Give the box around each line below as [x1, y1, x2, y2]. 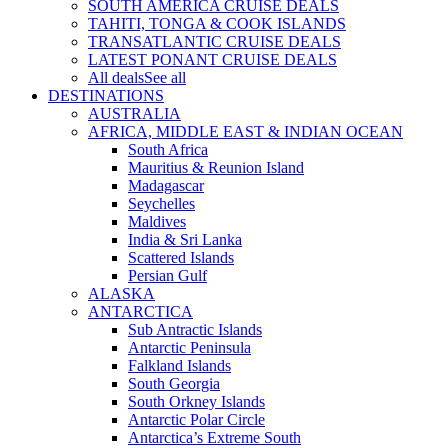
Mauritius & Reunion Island [128, 159, 304, 177]
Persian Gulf [128, 267, 207, 285]
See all [144, 69, 186, 87]
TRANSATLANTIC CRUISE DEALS [88, 33, 341, 51]
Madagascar [128, 177, 204, 195]
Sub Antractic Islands [128, 321, 262, 339]
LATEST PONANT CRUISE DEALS [88, 51, 337, 69]
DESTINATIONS [48, 87, 164, 105]
